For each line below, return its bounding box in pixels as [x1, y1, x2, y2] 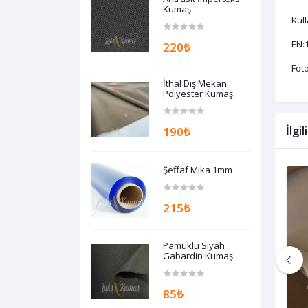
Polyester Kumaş [163, 87, 234, 100]
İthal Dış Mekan [163, 77, 228, 90]
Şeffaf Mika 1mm [163, 163, 233, 176]
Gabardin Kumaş [163, 250, 234, 263]
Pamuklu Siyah [163, 239, 225, 252]
